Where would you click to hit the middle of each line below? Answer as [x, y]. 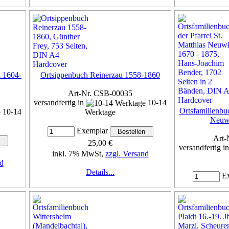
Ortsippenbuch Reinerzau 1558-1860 [100, 75]
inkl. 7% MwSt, [78, 154]
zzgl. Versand [127, 154]
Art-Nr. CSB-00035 [100, 93]
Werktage [100, 112]
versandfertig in [60, 102]
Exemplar [92, 131]
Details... [100, 172]
